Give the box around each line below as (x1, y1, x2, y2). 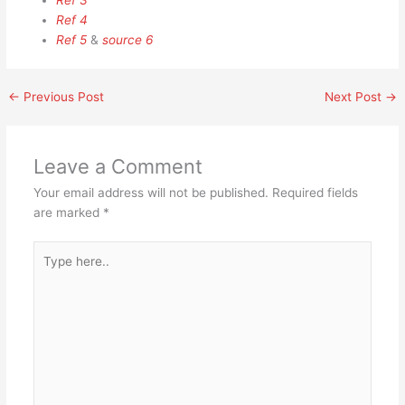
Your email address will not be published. (33, 185, 268, 201)
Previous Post (20, 89, 105, 105)
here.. (32, 262, 66, 278)
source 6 (102, 33, 155, 48)
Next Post (324, 89, 385, 105)
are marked (33, 205, 103, 221)
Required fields (271, 185, 358, 201)
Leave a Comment (33, 155, 202, 179)
